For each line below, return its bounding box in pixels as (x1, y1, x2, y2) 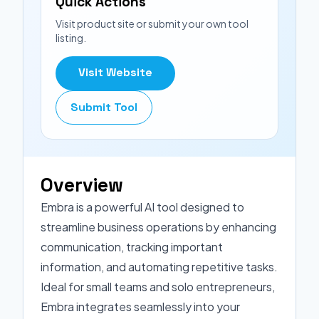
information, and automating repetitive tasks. (41, 259, 278, 274)
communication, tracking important (41, 239, 223, 254)
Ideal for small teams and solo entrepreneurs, (41, 279, 275, 294)
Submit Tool (70, 100, 137, 115)
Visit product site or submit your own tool (56, 17, 249, 30)
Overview (41, 173, 123, 197)
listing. (56, 31, 86, 44)
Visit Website (78, 65, 152, 80)
